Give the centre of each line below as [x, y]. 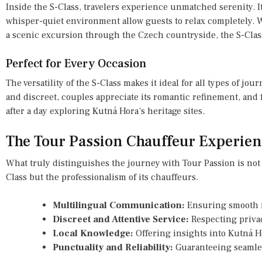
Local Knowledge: [93, 233]
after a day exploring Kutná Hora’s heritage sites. [105, 111]
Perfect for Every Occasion [76, 63]
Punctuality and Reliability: [113, 247]
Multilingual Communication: [119, 205]
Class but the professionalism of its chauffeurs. [102, 177]
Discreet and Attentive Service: [121, 219]
